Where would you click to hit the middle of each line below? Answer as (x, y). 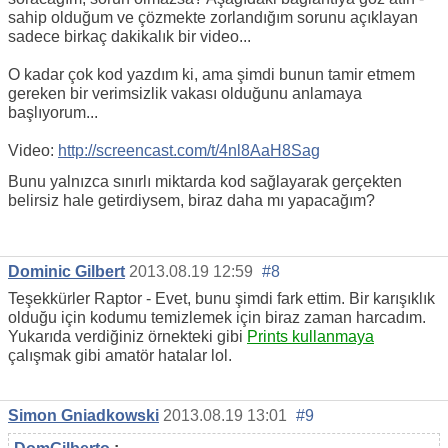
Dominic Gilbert (66, 272)
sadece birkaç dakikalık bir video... (129, 36)
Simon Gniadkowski (83, 416)
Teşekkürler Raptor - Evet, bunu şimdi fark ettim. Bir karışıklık (221, 299)
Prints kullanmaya (310, 337)
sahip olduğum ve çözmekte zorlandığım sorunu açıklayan (213, 17)
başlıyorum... (53, 112)
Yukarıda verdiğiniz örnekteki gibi (127, 337)
